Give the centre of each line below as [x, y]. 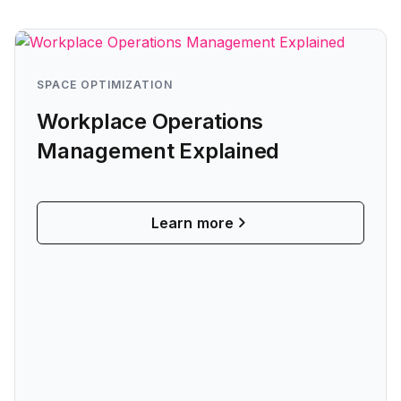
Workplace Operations [150, 121]
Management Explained [158, 150]
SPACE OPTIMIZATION [105, 84]
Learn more [192, 222]
